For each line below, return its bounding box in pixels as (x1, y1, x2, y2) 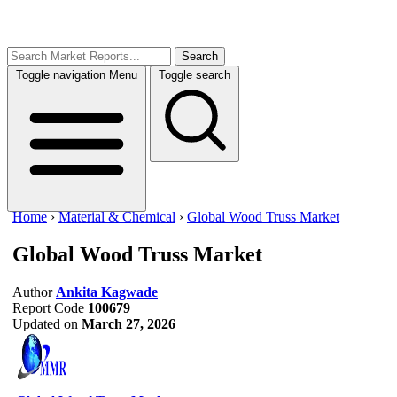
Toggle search (159, 68, 230, 82)
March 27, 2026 (82, 315, 175, 331)
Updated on (12, 315, 78, 331)
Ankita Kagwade (56, 284, 158, 300)
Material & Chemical (58, 209, 175, 224)
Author (12, 284, 52, 300)
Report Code (12, 300, 84, 315)
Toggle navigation (16, 68, 105, 82)
